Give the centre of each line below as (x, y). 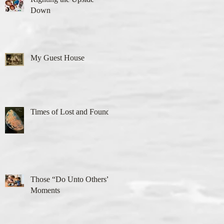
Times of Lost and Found (70, 112)
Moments (45, 190)
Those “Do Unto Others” (70, 179)
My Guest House (57, 58)
